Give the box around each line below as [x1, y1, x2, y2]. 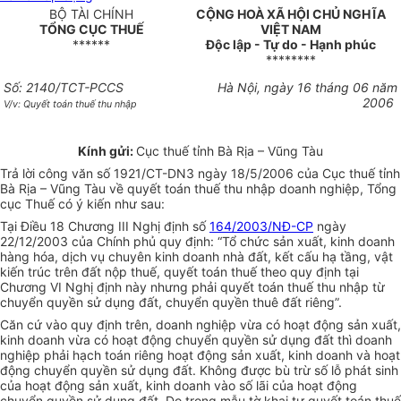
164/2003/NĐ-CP [209, 218, 313, 235]
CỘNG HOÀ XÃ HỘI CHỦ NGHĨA [196, 6, 386, 22]
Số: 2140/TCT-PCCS [4, 80, 124, 96]
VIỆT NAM [260, 21, 321, 38]
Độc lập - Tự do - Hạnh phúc [206, 37, 376, 53]
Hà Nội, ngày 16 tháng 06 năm [218, 80, 397, 96]
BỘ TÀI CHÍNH [49, 6, 133, 22]
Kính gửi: [78, 143, 136, 159]
